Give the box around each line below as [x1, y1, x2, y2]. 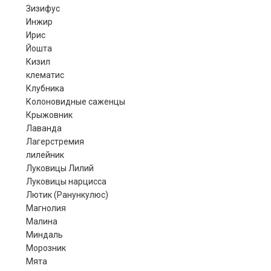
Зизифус [25, 4, 60, 13]
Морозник [25, 243, 66, 253]
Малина [25, 217, 57, 226]
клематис [25, 70, 64, 80]
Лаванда [25, 123, 62, 133]
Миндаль [25, 230, 63, 240]
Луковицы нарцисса [25, 177, 106, 186]
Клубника [25, 83, 64, 93]
